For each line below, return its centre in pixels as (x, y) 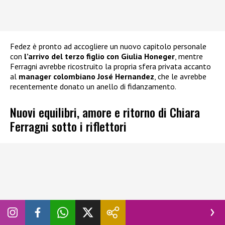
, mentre (189, 57)
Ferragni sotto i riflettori (68, 126)
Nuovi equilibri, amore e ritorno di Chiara (105, 112)
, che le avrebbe (180, 77)
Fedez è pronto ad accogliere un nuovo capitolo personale (108, 46)
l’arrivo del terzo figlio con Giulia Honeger (99, 57)
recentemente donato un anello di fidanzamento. (93, 87)
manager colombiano (57, 77)
